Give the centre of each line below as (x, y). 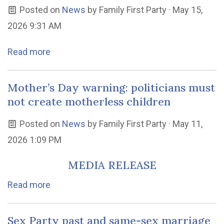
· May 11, (184, 124)
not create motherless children (89, 101)
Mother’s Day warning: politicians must (111, 87)
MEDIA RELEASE (112, 165)
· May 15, (184, 10)
